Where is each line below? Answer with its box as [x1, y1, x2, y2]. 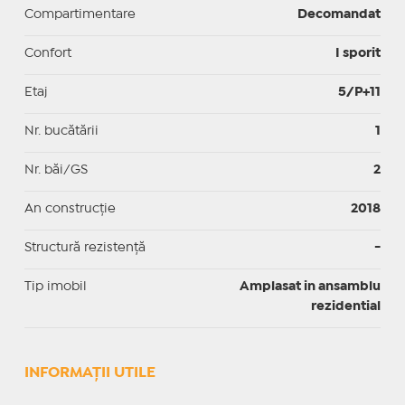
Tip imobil [24, 280, 87, 292]
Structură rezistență [24, 241, 146, 253]
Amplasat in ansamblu [240, 280, 381, 292]
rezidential [311, 300, 381, 312]
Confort [24, 47, 71, 59]
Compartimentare [24, 8, 136, 20]
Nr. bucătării [24, 125, 99, 137]
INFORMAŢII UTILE [24, 365, 155, 380]
